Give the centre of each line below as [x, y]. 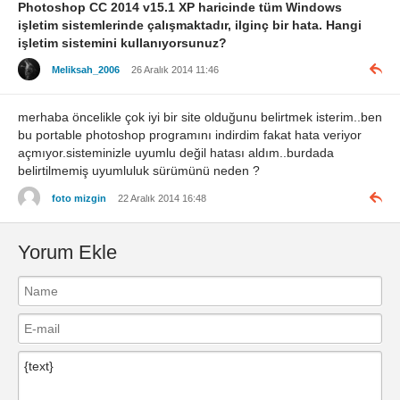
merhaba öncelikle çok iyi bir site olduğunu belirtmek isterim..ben [200, 117]
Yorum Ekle [67, 253]
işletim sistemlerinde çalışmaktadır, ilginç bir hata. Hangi [190, 25]
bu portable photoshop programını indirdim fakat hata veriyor [190, 135]
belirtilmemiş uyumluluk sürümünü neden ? [139, 171]
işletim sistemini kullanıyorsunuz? [122, 42]
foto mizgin [79, 198]
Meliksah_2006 [86, 69]
